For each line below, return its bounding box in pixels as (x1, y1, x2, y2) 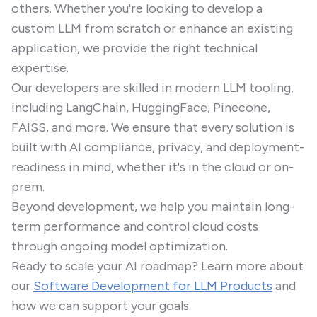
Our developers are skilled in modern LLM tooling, (11, 80, 294, 96)
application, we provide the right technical (11, 40, 258, 56)
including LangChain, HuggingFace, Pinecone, (11, 100, 270, 115)
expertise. (11, 60, 69, 76)
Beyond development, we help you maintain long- (11, 199, 294, 214)
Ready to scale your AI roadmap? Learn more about (11, 258, 304, 274)
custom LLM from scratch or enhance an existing (11, 21, 293, 36)
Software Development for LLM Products (33, 278, 272, 294)
